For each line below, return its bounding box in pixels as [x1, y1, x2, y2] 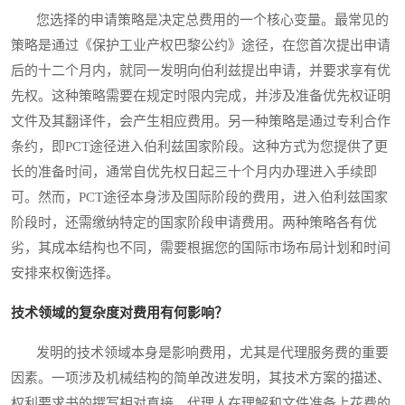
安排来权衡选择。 [11, 266, 119, 281]
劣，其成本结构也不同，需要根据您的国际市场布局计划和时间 [11, 240, 391, 256]
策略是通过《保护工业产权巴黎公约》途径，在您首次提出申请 [11, 38, 391, 53]
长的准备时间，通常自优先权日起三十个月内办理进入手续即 [11, 165, 377, 180]
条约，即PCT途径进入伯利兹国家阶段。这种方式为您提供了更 [11, 139, 388, 155]
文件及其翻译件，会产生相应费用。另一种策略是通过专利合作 [11, 114, 391, 129]
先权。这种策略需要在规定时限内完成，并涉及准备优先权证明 [11, 89, 391, 104]
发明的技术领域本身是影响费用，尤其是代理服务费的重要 [11, 345, 389, 361]
